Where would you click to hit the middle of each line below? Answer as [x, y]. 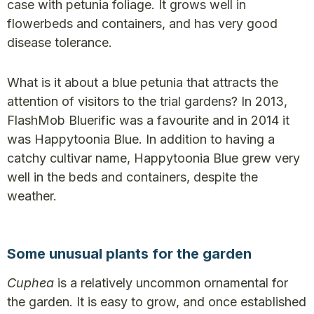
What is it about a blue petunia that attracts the [143, 83]
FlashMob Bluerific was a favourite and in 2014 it [148, 121]
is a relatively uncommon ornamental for [173, 283]
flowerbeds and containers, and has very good [142, 24]
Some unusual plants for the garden [129, 254]
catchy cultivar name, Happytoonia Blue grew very [153, 158]
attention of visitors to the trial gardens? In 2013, [147, 102]
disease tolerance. [60, 43]
